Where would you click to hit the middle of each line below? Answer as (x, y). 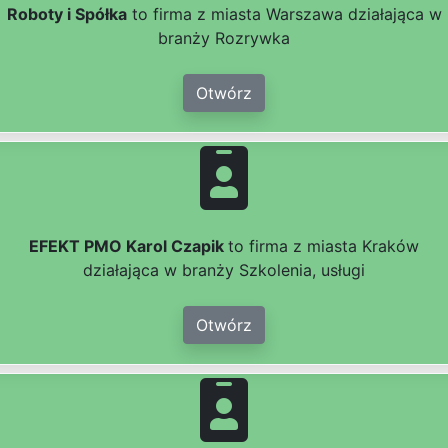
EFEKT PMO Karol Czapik (128, 246)
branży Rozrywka (224, 38)
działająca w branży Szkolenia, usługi (224, 270)
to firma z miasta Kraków (323, 246)
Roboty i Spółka (66, 14)
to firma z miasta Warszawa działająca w (284, 14)
